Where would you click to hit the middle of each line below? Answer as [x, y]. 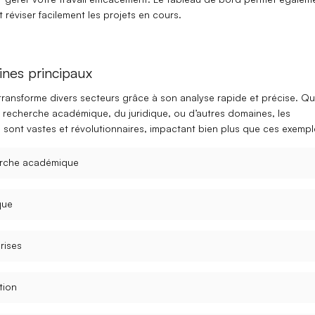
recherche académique [55, 112]
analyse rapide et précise [237, 97]
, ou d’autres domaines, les [229, 112]
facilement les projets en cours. [108, 14]
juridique [148, 112]
